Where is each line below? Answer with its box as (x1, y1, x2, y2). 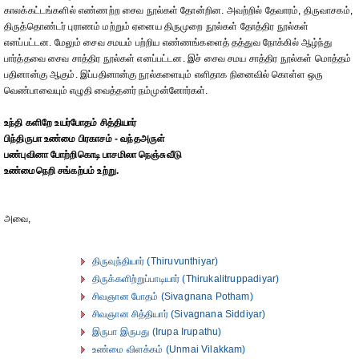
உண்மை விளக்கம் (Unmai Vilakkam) (92, 344, 246, 355)
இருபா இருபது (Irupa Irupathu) (92, 326, 222, 337)
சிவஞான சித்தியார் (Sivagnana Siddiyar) (92, 309, 266, 320)
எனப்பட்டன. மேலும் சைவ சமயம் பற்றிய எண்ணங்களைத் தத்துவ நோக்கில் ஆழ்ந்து (4, 37, 333, 48)
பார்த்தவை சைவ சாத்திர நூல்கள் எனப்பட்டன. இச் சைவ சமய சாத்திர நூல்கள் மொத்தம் (4, 53, 352, 64)
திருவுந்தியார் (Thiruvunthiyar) (92, 256, 219, 267)
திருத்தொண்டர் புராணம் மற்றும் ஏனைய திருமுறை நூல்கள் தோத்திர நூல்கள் (4, 21, 309, 32)
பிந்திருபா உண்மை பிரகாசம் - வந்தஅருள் (4, 133, 166, 144)
